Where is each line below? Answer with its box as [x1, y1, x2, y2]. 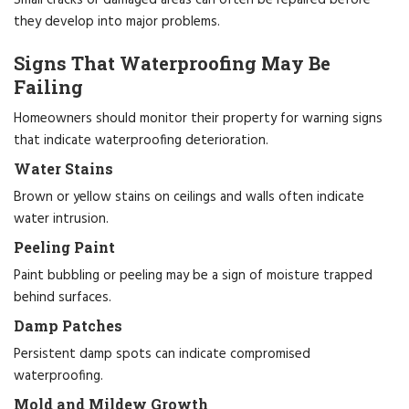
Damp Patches [14, 315, 122, 335]
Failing [14, 74, 83, 99]
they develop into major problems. [14, 10, 220, 33]
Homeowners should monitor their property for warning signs [14, 107, 383, 130]
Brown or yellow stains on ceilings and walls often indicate [14, 185, 364, 208]
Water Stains [14, 158, 113, 178]
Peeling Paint [14, 236, 115, 257]
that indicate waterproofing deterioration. [14, 129, 268, 152]
